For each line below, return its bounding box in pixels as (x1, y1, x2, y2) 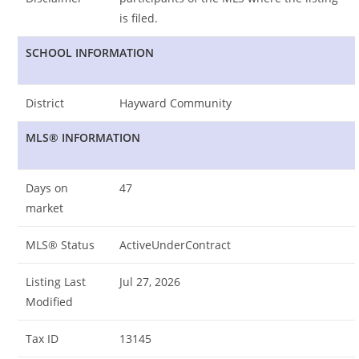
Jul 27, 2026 (119, 273, 181, 289)
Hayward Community (119, 95, 232, 111)
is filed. (119, 10, 159, 26)
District (26, 95, 65, 111)
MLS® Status (26, 236, 95, 252)
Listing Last (26, 273, 87, 289)
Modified (26, 293, 74, 309)
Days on (26, 179, 69, 196)
